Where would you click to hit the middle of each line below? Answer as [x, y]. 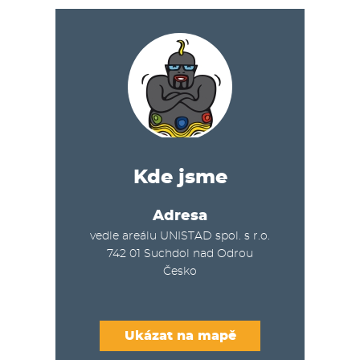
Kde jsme [180, 177]
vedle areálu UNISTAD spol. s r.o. [180, 236]
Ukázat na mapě [180, 335]
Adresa [180, 216]
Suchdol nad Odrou [198, 254]
